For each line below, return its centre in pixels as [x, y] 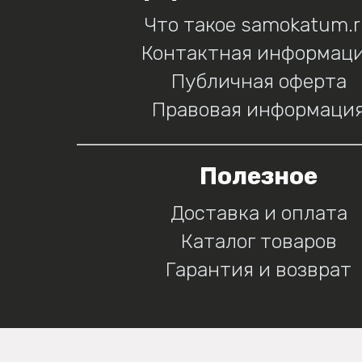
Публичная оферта [259, 81]
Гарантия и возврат [259, 269]
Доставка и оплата [259, 213]
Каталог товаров [259, 241]
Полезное [259, 176]
